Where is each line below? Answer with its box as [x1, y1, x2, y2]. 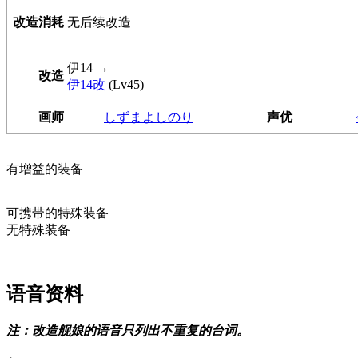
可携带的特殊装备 [6, 205, 109, 220]
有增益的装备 [6, 161, 83, 176]
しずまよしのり [104, 109, 193, 124]
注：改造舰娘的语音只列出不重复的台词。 [6, 324, 249, 338]
